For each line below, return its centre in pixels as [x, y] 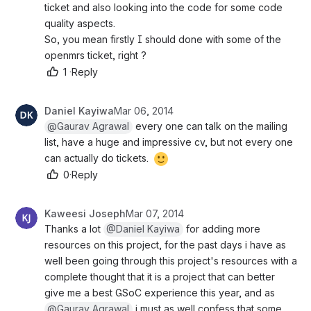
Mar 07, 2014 [155, 213]
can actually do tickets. [98, 158]
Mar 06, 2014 [144, 110]
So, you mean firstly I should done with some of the [163, 39]
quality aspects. [80, 23]
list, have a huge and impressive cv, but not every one [169, 142]
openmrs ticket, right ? [95, 55]
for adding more [222, 228]
